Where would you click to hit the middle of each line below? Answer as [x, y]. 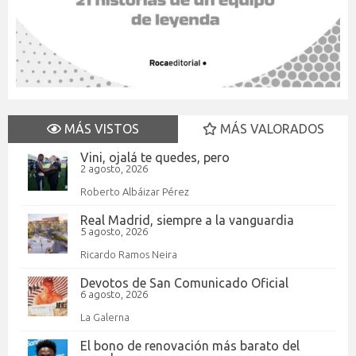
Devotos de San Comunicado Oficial [184, 282]
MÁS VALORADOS [270, 128]
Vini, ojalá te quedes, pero [155, 157]
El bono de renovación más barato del [190, 345]
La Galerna [105, 317]
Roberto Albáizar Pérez [135, 191]
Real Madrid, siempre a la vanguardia [187, 220]
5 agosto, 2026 [114, 231]
